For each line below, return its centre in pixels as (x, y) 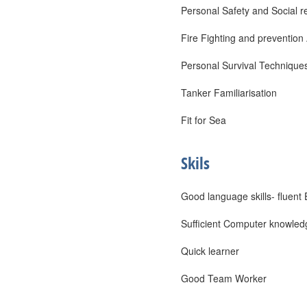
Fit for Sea (204, 120)
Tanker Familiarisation (229, 93)
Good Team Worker (224, 278)
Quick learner (210, 251)
